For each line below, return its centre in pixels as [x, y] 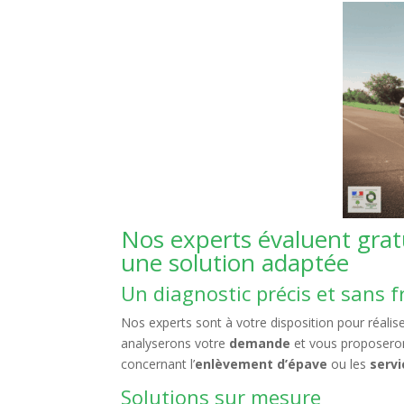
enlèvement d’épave [262, 364]
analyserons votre [175, 343]
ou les [349, 364]
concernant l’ [158, 364]
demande [260, 343]
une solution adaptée [235, 262]
